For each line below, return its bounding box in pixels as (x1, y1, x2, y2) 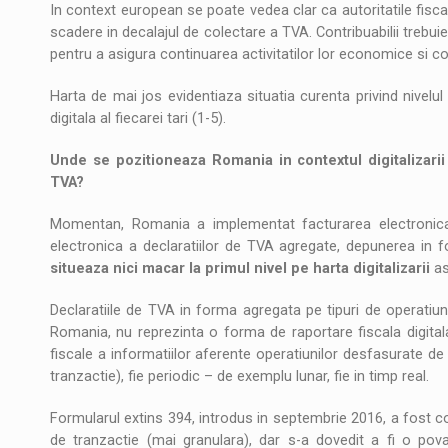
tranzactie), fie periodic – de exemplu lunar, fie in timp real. (50, 367, 429, 385)
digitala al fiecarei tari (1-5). (50, 109, 226, 127)
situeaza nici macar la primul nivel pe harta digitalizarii (50, 259, 434, 277)
